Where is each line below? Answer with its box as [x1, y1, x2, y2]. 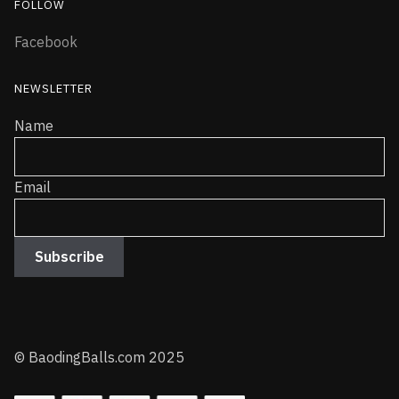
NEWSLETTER [14, 81, 93, 97]
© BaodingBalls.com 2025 [14, 348, 184, 367]
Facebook [14, 33, 77, 52]
